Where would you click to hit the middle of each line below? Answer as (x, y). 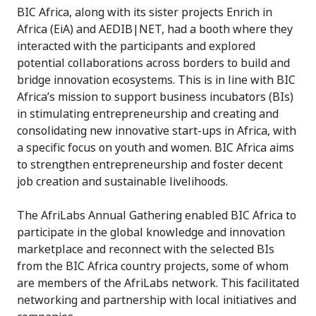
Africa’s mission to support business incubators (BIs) (155, 97)
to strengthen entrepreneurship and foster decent (150, 165)
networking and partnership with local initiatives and (157, 300)
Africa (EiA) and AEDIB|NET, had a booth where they (155, 29)
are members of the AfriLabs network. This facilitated (158, 283)
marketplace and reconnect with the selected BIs (146, 249)
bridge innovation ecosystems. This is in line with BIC (156, 80)
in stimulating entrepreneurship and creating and (148, 114)
